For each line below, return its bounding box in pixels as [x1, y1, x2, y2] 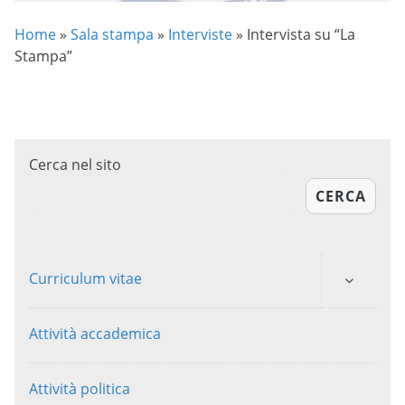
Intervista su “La [247, 24, 355, 44]
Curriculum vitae [29, 268, 142, 288]
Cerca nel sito [29, 154, 121, 174]
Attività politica [29, 378, 130, 399]
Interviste [168, 24, 232, 44]
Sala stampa [71, 24, 154, 44]
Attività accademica [29, 323, 161, 344]
